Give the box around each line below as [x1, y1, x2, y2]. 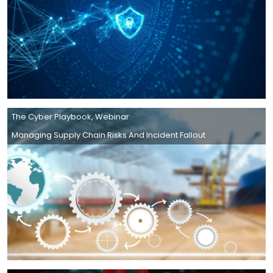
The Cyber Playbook [12, 110, 92, 122]
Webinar [95, 110, 130, 122]
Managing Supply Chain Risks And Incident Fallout [12, 129, 206, 141]
